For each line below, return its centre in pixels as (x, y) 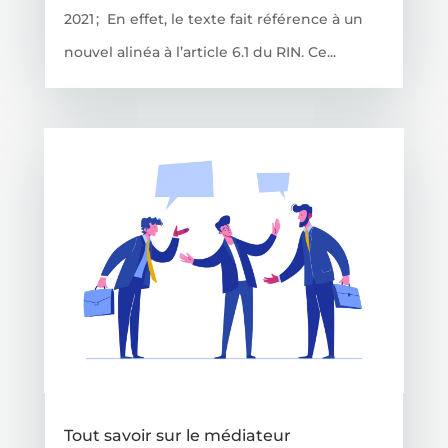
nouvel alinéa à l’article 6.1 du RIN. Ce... (199, 51)
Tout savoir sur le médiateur (177, 436)
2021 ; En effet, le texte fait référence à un (213, 18)
